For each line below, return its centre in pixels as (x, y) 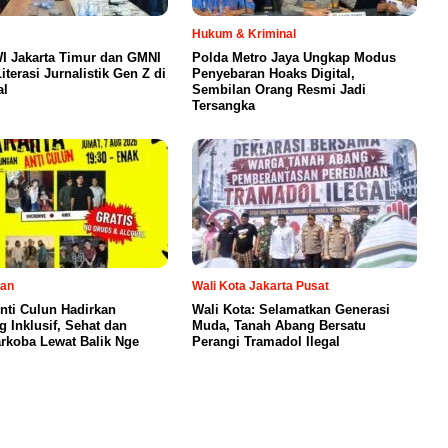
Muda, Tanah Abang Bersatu (279, 325)
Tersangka (223, 105)
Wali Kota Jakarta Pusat (260, 285)
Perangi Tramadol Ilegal (266, 341)
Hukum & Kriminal (244, 33)
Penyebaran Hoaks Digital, (273, 73)
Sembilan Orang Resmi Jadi (279, 89)
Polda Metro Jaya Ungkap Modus (294, 57)
